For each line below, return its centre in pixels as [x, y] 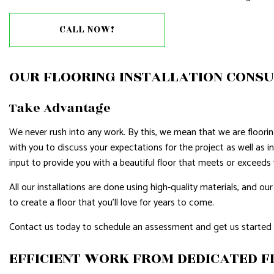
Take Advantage [60, 108]
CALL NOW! [87, 29]
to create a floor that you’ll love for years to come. [112, 202]
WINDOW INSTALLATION [107, 40]
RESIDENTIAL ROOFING [104, 19]
